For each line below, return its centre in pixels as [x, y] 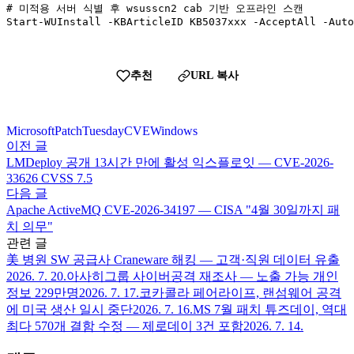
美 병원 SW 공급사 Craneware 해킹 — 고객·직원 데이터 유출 [173, 259]
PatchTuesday [89, 130]
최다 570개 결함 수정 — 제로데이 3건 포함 [125, 326]
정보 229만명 [43, 292]
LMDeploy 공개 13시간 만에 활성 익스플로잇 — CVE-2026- [170, 162]
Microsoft [30, 130]
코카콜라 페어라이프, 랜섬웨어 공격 [240, 292]
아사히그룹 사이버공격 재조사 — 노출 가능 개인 [202, 276]
